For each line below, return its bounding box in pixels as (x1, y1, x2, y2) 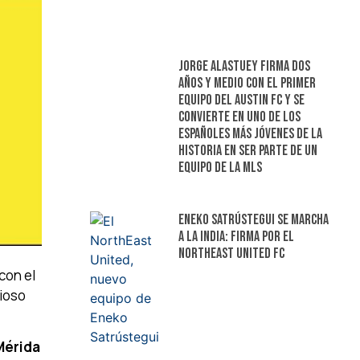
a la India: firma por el (178, 227, 294, 245)
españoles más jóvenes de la (178, 125, 322, 142)
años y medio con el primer (178, 74, 316, 92)
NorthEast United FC (178, 244, 284, 262)
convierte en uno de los (178, 108, 301, 125)
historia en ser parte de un (178, 141, 317, 159)
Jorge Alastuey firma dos (178, 57, 310, 75)
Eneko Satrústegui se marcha (178, 211, 329, 228)
